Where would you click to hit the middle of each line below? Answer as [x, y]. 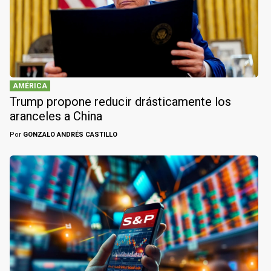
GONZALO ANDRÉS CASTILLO [69, 134]
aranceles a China [56, 116]
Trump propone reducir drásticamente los [120, 101]
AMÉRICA [30, 86]
